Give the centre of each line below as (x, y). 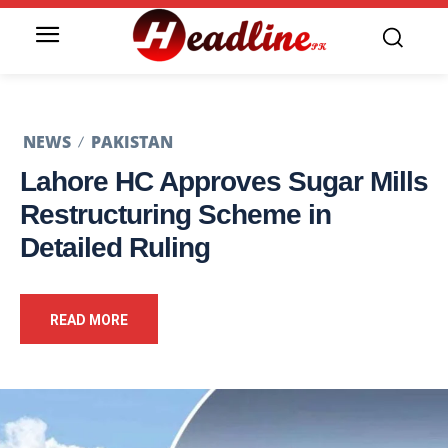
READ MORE (89, 320)
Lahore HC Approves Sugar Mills (224, 182)
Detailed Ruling (115, 248)
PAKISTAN (132, 142)
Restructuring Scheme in (175, 215)
